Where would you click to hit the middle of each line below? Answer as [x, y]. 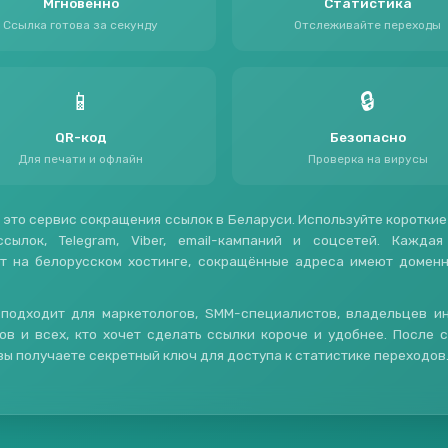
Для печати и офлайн [80, 159]
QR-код [80, 137]
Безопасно [367, 137]
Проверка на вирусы [367, 159]
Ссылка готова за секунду [80, 25]
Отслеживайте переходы [367, 25]
